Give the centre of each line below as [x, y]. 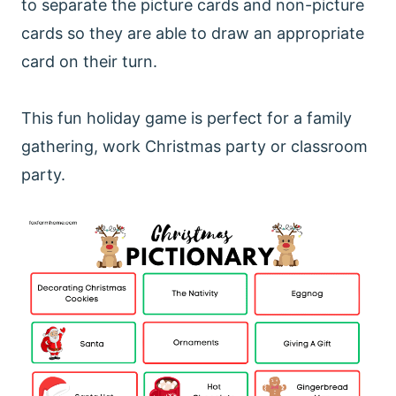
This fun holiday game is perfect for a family [187, 118]
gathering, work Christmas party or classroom [194, 147]
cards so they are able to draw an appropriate [193, 34]
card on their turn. [91, 62]
